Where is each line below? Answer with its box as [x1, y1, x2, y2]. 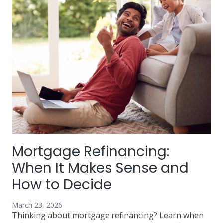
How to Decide [12, 175, 111, 195]
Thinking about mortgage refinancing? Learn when [12, 210, 204, 221]
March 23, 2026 [12, 200, 62, 210]
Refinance [84, 35, 125, 47]
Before [84, 13, 111, 25]
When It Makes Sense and [12, 158, 189, 178]
